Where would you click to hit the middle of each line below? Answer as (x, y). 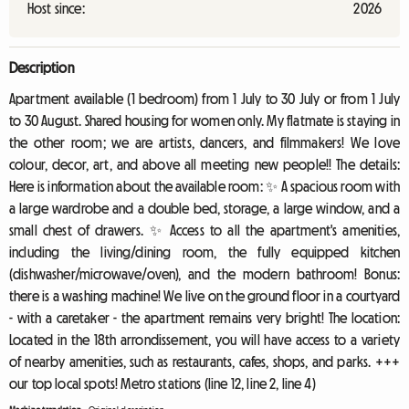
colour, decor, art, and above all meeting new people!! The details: (204, 164)
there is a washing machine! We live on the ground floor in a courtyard (204, 296)
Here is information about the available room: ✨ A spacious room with (204, 186)
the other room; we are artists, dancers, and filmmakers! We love (204, 142)
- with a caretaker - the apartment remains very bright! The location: (204, 318)
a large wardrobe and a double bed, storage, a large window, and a (204, 208)
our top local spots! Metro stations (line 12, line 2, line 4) (163, 383)
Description (42, 68)
